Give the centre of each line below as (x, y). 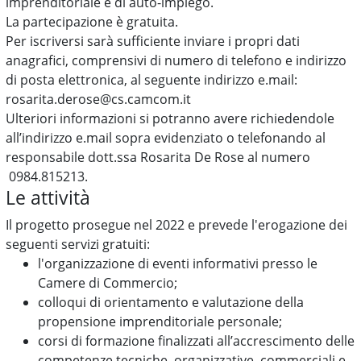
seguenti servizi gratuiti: (78, 244)
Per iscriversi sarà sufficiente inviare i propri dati (153, 41)
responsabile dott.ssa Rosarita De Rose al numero (158, 157)
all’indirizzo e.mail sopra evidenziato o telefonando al (166, 138)
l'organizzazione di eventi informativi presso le (178, 263)
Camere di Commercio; (108, 283)
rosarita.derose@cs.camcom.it (99, 99)
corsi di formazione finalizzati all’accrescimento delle (197, 341)
